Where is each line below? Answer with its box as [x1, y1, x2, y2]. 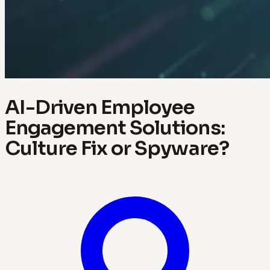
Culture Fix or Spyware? [5, 136, 229, 160]
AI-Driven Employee [5, 95, 195, 119]
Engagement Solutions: [5, 115, 225, 140]
